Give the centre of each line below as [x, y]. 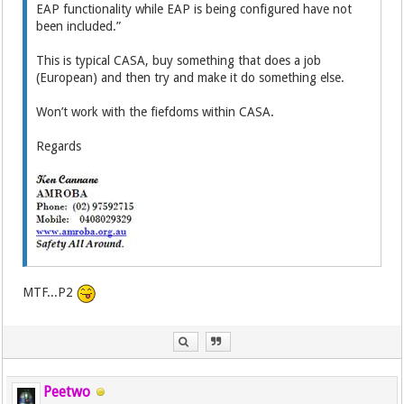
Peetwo [67, 392]
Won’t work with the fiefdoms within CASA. [156, 112]
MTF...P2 [50, 293]
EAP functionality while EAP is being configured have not [194, 9]
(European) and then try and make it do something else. [191, 78]
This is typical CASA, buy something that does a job [179, 60]
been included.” [81, 26]
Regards [59, 146]
